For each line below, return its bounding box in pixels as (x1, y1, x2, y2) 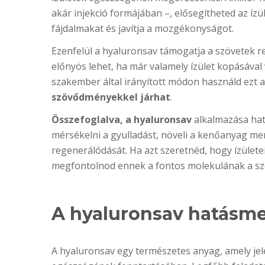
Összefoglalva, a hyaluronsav (51, 113, 192, 126)
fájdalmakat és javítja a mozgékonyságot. (51, 22, 234, 35)
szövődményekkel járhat (51, 91, 170, 104)
